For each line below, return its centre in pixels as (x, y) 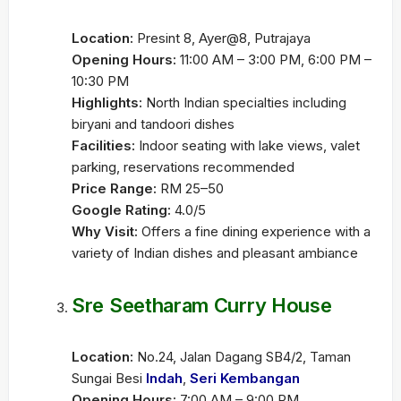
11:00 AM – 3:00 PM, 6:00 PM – (274, 60)
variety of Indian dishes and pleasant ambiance (215, 253)
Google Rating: (121, 210)
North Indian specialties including (244, 102)
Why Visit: (105, 231)
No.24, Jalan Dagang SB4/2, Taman (242, 357)
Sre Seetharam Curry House (202, 305)
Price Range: (114, 188)
